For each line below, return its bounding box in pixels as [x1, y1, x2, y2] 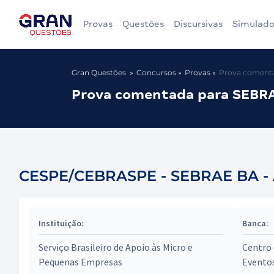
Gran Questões [72, 68, 126, 77]
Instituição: [39, 218, 84, 229]
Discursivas [174, 19, 223, 29]
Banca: [242, 218, 269, 229]
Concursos [136, 68, 176, 77]
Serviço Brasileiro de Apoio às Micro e [39, 241, 193, 253]
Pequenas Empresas [39, 256, 122, 268]
